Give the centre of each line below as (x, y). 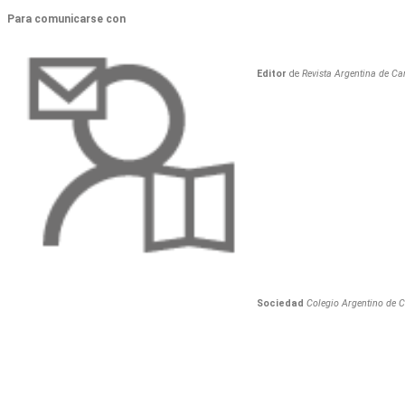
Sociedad (280, 304)
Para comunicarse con (66, 19)
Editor (271, 74)
